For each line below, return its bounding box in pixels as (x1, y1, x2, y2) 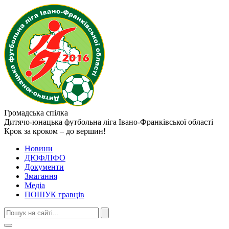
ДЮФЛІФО (25, 153, 65, 162)
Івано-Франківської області (119, 118, 213, 126)
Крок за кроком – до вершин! (4, 127, 106, 135)
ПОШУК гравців (25, 190, 84, 199)
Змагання (25, 172, 57, 180)
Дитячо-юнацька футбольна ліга (4, 118, 117, 126)
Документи (25, 163, 64, 171)
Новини (25, 144, 53, 153)
